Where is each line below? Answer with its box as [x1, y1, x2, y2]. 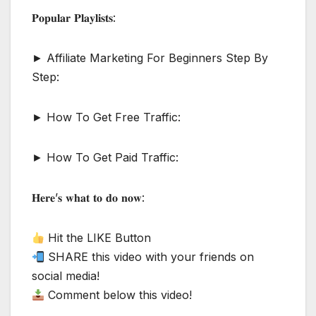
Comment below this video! [44, 288, 193, 303]
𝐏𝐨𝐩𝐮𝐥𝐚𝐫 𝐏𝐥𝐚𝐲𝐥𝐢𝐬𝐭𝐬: [32, 11, 116, 25]
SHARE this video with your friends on [44, 250, 255, 265]
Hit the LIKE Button [44, 231, 152, 245]
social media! [32, 269, 99, 284]
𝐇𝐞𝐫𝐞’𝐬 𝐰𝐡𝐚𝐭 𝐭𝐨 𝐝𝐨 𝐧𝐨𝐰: [32, 190, 145, 205]
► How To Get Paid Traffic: [32, 150, 178, 165]
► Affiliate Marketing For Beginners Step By [32, 51, 268, 66]
